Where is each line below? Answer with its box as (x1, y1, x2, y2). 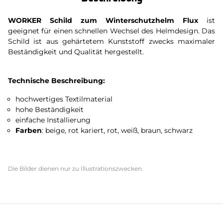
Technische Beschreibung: (8, 76, 105, 85)
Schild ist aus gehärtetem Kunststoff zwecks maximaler (8, 37, 215, 46)
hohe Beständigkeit (15, 105, 84, 114)
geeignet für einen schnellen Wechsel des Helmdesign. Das (8, 26, 215, 35)
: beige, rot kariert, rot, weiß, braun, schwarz (42, 126, 193, 135)
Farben (15, 126, 42, 135)
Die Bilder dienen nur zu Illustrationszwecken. (8, 165, 143, 172)
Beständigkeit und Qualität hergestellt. (8, 47, 146, 56)
